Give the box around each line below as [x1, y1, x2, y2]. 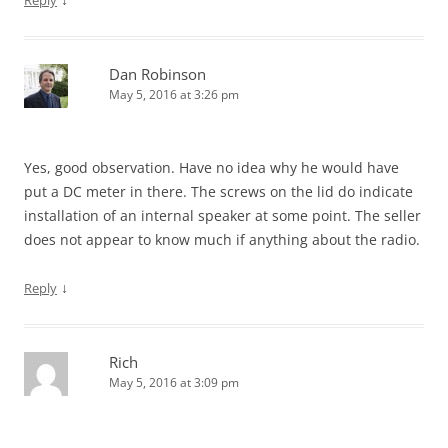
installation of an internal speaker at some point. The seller [24, 206, 421, 226]
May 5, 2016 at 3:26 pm [109, 86, 239, 104]
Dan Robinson [109, 64, 206, 85]
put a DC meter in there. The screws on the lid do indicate [24, 182, 413, 202]
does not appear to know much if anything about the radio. [24, 230, 420, 250]
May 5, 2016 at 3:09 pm [109, 374, 239, 392]
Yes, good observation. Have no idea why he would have [24, 158, 399, 178]
